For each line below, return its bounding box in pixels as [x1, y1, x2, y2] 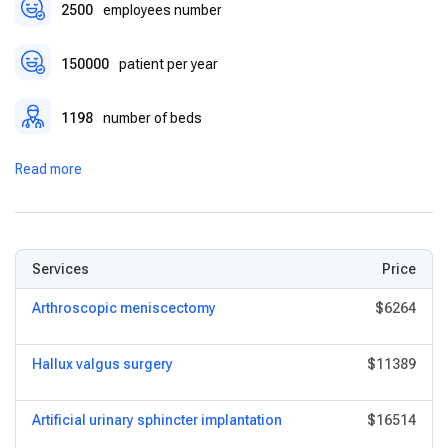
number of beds [103, 109, 202, 126]
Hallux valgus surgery [32, 356, 173, 372]
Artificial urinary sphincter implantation [32, 412, 282, 428]
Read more [15, 161, 82, 177]
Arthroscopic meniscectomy [32, 300, 216, 316]
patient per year [119, 55, 218, 72]
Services [32, 261, 89, 277]
